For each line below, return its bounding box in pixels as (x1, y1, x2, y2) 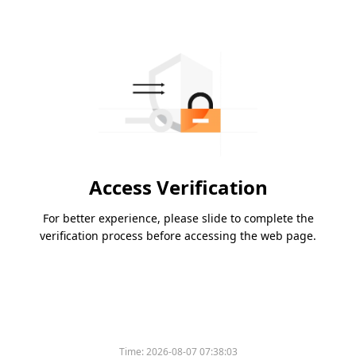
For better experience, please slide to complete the (42, 211, 314, 226)
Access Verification (88, 174, 268, 201)
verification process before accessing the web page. (40, 228, 316, 244)
